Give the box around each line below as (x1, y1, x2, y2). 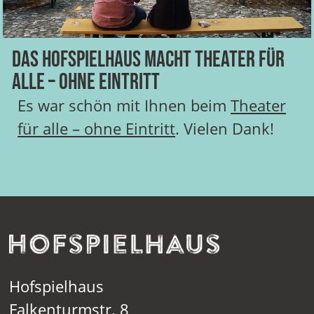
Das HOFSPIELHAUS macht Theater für (11, 46, 285, 74)
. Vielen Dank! (175, 117, 275, 139)
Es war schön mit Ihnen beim (18, 94, 231, 116)
